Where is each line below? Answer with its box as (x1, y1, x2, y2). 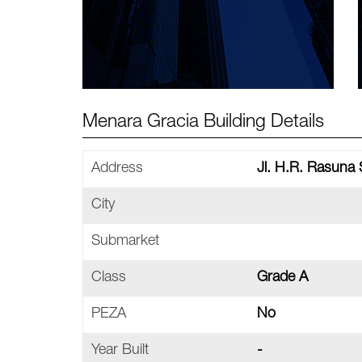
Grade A (257, 271, 308, 285)
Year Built (91, 343, 149, 358)
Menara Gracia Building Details (82, 114, 324, 133)
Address (91, 162, 143, 176)
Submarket (91, 234, 159, 249)
